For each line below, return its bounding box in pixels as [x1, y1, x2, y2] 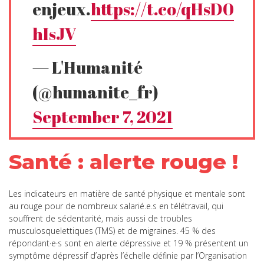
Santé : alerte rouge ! [9, 148, 244, 174]
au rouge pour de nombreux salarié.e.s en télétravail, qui [9, 200, 223, 212]
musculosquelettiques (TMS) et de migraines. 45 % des [9, 225, 216, 236]
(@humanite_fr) [32, 80, 159, 103]
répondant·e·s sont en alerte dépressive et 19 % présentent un [9, 237, 248, 249]
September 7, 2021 [32, 105, 173, 128]
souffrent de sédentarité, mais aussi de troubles [9, 212, 192, 224]
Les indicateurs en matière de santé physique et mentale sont [9, 187, 245, 199]
